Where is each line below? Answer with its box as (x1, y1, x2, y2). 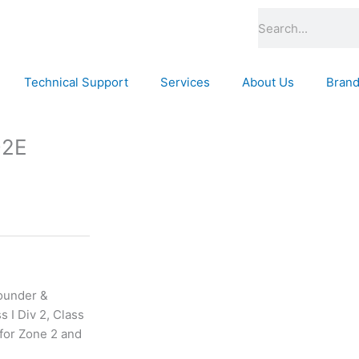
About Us (242, 75, 294, 90)
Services (160, 75, 210, 90)
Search (256, 9, 297, 24)
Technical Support (24, 75, 128, 90)
